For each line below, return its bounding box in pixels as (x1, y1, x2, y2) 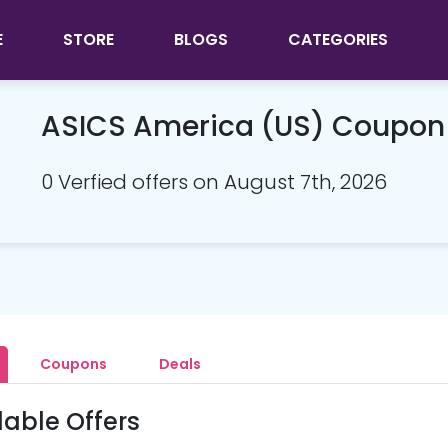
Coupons (39, 354, 107, 374)
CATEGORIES (287, 28, 388, 51)
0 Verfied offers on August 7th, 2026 (41, 168, 387, 196)
